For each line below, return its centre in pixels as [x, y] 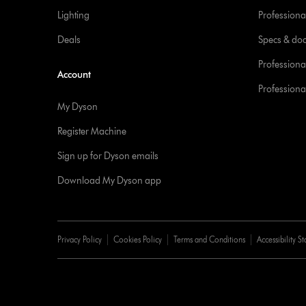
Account [74, 75]
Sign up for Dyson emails [108, 156]
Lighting [73, 15]
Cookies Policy [137, 239]
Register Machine [92, 131]
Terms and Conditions [209, 239]
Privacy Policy [79, 239]
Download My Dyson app [109, 181]
